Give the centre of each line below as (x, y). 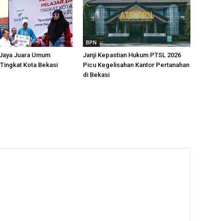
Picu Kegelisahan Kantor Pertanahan (136, 65)
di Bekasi (96, 75)
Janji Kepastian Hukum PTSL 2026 (132, 55)
